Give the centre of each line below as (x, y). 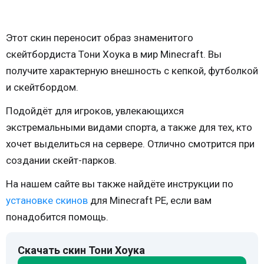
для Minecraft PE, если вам (150, 200)
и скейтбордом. (42, 87)
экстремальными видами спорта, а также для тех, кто (129, 127)
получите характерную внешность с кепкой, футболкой (132, 71)
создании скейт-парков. (61, 160)
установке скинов (47, 200)
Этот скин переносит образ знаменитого (100, 38)
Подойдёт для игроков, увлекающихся (95, 111)
